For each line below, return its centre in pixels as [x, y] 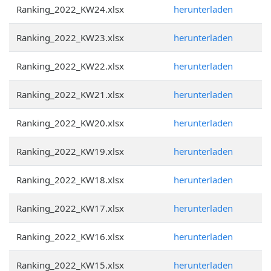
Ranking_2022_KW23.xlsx [70, 38]
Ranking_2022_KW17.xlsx [70, 208]
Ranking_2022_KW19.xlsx [70, 151]
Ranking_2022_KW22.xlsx [70, 66]
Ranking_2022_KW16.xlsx [70, 237]
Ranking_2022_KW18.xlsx [70, 180]
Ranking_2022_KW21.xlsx [70, 94]
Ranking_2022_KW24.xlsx [70, 9]
